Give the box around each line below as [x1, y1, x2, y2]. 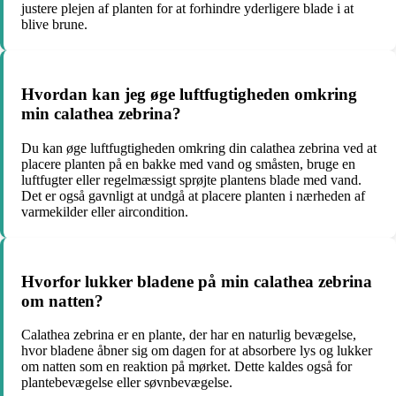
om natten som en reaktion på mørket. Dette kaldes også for [21, 359, 352, 375]
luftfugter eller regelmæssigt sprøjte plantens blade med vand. [21, 171, 362, 187]
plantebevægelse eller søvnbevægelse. [21, 375, 232, 391]
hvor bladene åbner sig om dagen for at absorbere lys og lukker [21, 343, 372, 359]
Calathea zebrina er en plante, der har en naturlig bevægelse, [21, 327, 356, 343]
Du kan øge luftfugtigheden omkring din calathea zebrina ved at [21, 140, 377, 156]
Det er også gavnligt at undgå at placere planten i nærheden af [21, 187, 365, 203]
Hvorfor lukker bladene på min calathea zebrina [21, 271, 372, 291]
